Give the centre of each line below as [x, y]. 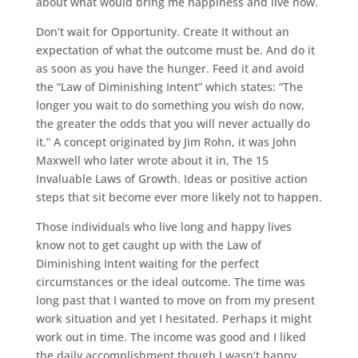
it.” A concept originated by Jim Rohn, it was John [166, 141]
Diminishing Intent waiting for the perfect [147, 263]
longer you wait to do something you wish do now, [170, 105]
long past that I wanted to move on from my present [175, 300]
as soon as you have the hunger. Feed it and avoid [170, 68]
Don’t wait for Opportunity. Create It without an [162, 31]
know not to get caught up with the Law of [148, 245]
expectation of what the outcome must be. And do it [175, 50]
